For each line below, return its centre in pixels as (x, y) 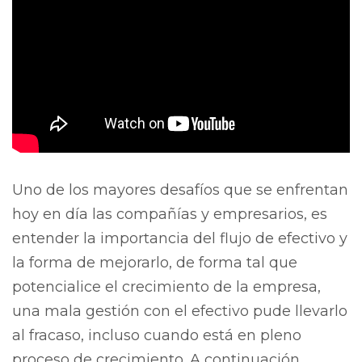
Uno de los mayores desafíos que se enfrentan (180, 189)
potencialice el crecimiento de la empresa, (166, 286)
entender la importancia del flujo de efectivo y (180, 238)
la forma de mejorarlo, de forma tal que (155, 262)
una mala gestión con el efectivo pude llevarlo (180, 311)
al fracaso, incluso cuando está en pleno (157, 335)
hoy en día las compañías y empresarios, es (170, 214)
